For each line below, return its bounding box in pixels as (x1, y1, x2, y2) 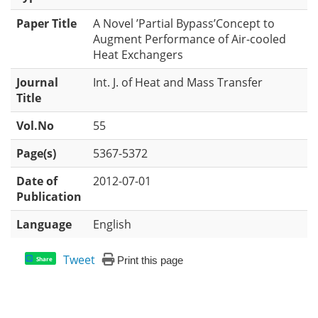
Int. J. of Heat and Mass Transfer (93, 75, 263, 90)
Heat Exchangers (93, 47, 183, 62)
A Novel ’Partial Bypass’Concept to (93, 16, 275, 31)
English (93, 216, 131, 232)
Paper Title (16, 16, 77, 31)
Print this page (117, 254, 184, 266)
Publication (16, 189, 82, 204)
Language (16, 216, 72, 232)
